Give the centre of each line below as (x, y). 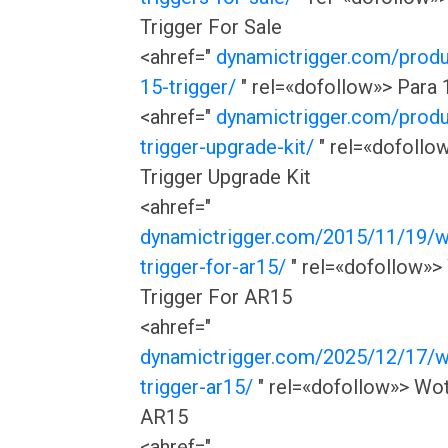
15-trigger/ (188, 87)
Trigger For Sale (211, 27)
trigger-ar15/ (196, 387)
